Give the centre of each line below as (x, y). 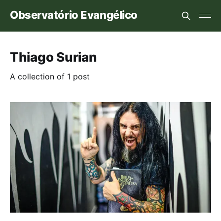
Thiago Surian (53, 57)
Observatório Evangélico (74, 15)
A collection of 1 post (50, 76)
